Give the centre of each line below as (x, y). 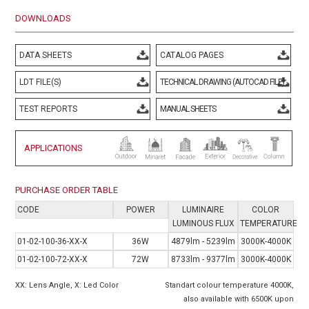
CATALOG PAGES (191, 55)
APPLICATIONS (54, 148)
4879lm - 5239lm (203, 241)
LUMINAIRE (203, 209)
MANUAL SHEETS (188, 109)
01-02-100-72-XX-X (53, 259)
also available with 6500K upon (238, 299)
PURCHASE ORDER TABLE (67, 190)
